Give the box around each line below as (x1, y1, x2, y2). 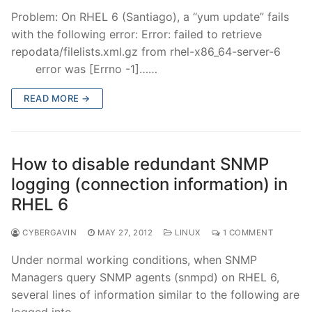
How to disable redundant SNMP (11, 153, 269, 174)
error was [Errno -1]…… (11, 61, 157, 76)
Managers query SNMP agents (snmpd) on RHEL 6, (11, 270, 279, 284)
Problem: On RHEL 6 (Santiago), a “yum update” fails (11, 9, 289, 24)
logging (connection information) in (11, 173, 288, 194)
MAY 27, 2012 (97, 227, 153, 237)
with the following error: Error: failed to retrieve (11, 26, 262, 41)
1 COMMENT (220, 227, 273, 237)
